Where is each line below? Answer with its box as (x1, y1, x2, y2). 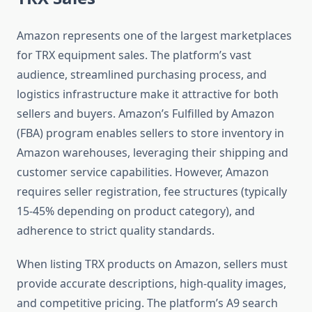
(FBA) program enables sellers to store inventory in (17, 125, 284, 141)
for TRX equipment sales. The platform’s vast (17, 47, 251, 63)
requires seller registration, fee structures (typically (17, 184, 287, 200)
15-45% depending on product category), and (17, 203, 255, 219)
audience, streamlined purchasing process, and (17, 67, 267, 83)
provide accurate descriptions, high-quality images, (17, 276, 286, 292)
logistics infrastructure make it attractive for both (17, 86, 279, 102)
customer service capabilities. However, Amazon (17, 164, 269, 180)
